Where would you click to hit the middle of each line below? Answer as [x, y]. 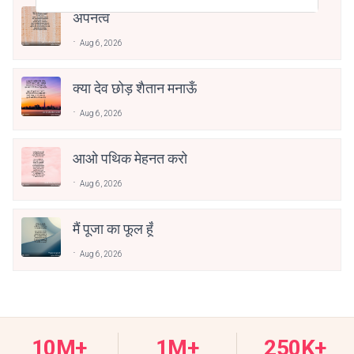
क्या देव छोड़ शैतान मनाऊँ [135, 88]
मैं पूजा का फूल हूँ [113, 228]
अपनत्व [91, 17]
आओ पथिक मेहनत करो [130, 158]
